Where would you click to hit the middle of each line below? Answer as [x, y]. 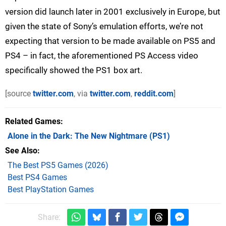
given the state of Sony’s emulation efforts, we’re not [104, 26]
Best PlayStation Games [51, 190]
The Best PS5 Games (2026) [58, 165]
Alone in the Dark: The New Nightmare [77, 136]
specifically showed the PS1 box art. [74, 70]
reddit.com [154, 94]
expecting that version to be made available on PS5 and [110, 41]
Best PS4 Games [37, 178]
